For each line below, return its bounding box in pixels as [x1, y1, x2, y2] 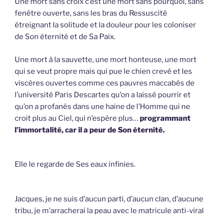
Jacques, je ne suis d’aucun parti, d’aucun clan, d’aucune [15, 194, 203, 203]
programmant [140, 113, 191, 123]
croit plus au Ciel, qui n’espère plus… [15, 113, 140, 123]
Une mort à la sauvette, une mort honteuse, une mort [15, 55, 197, 64]
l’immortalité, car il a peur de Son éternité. [15, 125, 165, 134]
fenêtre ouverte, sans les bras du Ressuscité [15, 9, 167, 18]
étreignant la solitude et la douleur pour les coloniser [15, 21, 196, 30]
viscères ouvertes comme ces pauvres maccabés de [15, 78, 195, 88]
